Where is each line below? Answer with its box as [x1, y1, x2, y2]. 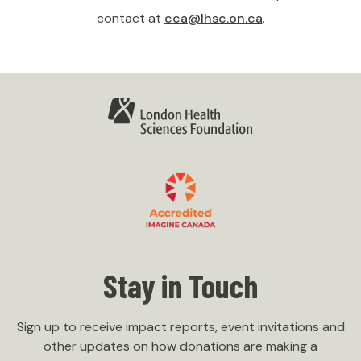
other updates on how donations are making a [44, 338, 317, 355]
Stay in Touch [103, 266, 258, 305]
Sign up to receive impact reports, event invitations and [16, 318, 345, 336]
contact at [96, 10, 164, 27]
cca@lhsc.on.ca [164, 10, 263, 27]
